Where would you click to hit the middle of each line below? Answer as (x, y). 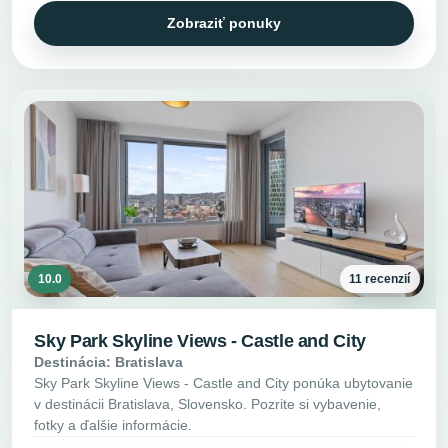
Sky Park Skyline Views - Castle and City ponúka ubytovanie (224, 383)
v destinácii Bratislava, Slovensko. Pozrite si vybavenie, (208, 404)
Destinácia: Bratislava (109, 362)
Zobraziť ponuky (224, 23)
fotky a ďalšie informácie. (113, 425)
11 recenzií (380, 278)
